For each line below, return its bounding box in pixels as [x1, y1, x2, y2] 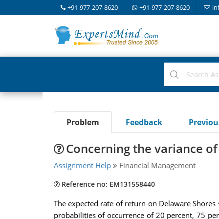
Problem [66, 117, 99, 128]
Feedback [125, 117, 162, 128]
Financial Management [117, 160, 196, 170]
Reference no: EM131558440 [59, 179, 155, 189]
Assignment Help [53, 160, 111, 170]
